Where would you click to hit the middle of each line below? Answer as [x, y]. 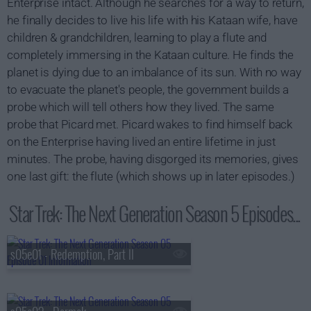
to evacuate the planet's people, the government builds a [148, 90]
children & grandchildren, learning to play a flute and [137, 37]
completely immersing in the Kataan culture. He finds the [151, 55]
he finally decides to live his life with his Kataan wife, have [152, 20]
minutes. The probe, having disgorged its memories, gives [153, 159]
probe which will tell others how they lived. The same [141, 107]
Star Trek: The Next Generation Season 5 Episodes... [155, 213]
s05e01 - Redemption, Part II [72, 254]
